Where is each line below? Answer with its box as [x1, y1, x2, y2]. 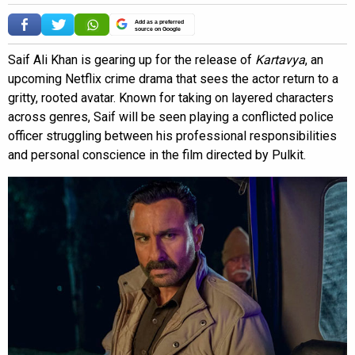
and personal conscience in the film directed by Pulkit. [8, 147, 306, 162]
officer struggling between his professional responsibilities [8, 128, 337, 143]
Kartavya [255, 52, 305, 67]
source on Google [135, 25, 181, 32]
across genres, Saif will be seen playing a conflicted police [8, 109, 334, 124]
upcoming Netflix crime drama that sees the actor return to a [8, 71, 338, 86]
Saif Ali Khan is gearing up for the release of [8, 52, 255, 67]
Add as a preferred [135, 17, 184, 25]
